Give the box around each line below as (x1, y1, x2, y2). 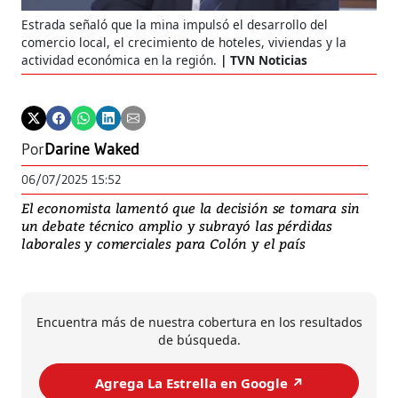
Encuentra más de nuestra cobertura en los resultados (36, 314, 362, 331)
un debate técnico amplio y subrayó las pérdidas (21, 217, 333, 235)
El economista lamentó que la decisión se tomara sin (21, 199, 361, 218)
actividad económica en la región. (21, 52, 217, 69)
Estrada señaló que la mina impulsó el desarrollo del (21, 16, 328, 34)
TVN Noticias (230, 52, 307, 69)
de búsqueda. (157, 331, 241, 349)
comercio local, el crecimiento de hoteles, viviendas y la (21, 34, 346, 52)
